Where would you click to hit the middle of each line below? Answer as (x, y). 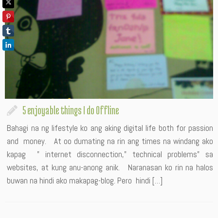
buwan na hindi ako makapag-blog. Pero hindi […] (85, 181)
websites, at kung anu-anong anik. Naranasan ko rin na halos (110, 167)
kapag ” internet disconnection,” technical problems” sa (110, 154)
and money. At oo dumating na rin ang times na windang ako (110, 141)
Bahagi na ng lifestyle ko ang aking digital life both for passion (110, 128)
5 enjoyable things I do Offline (71, 110)
